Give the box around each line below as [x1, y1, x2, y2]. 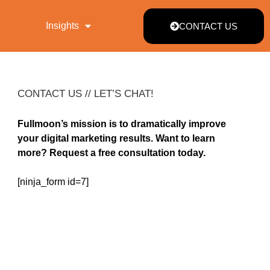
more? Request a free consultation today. [17, 148, 206, 158]
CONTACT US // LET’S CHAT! [17, 88, 154, 99]
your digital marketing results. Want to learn [17, 133, 216, 143]
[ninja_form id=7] [17, 177, 89, 187]
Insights [45, 20, 79, 31]
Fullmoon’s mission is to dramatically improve [17, 119, 227, 129]
